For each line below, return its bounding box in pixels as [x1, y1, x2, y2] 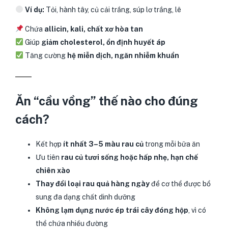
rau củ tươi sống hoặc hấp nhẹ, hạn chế [61, 153, 198, 161]
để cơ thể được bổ [150, 179, 211, 188]
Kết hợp [36, 139, 63, 148]
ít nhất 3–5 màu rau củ [63, 139, 144, 148]
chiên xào [36, 166, 70, 175]
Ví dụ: [24, 5, 44, 14]
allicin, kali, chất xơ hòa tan [44, 24, 143, 33]
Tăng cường [23, 51, 67, 60]
